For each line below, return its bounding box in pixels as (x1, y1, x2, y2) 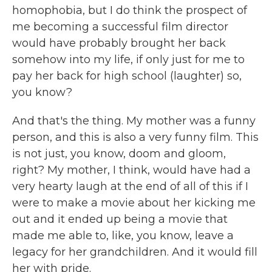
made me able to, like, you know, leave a (12, 229, 234, 242)
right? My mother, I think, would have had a (12, 163, 251, 177)
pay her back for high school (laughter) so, (12, 69, 242, 83)
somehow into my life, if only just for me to (12, 53, 245, 66)
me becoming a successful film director (12, 20, 228, 33)
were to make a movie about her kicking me (12, 196, 256, 209)
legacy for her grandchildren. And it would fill (12, 245, 257, 259)
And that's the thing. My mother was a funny (12, 114, 256, 127)
